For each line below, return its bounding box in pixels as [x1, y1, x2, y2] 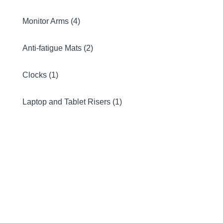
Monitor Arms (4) [22, 17, 80, 25]
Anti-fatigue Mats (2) [22, 44, 93, 52]
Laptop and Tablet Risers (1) [22, 98, 122, 106]
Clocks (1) [22, 71, 58, 79]
